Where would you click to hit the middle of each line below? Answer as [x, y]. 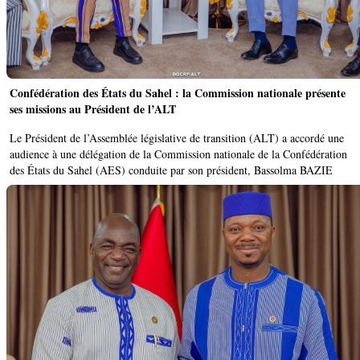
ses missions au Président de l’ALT [93, 108]
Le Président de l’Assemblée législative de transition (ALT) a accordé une [177, 137]
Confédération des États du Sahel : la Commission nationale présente [178, 92]
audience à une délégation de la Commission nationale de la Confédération [178, 153]
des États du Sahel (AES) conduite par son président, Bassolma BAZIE [171, 170]
